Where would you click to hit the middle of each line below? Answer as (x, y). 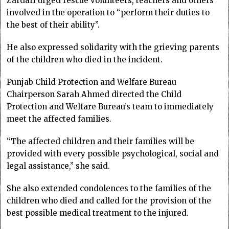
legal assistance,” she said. (59, 166)
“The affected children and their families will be (101, 141)
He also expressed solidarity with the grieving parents (113, 47)
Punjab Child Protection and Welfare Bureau (92, 82)
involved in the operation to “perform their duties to (108, 12)
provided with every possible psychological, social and (113, 153)
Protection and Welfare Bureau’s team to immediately (110, 106)
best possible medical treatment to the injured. (98, 213)
